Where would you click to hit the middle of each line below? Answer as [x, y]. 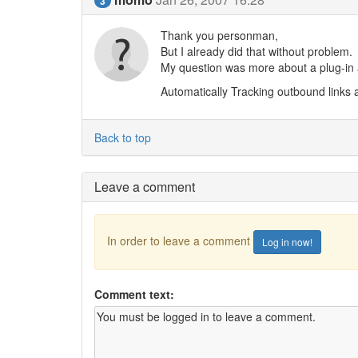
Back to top [123, 137]
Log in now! [287, 241]
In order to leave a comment [180, 240]
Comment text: [134, 294]
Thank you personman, [219, 35]
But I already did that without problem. [256, 51]
